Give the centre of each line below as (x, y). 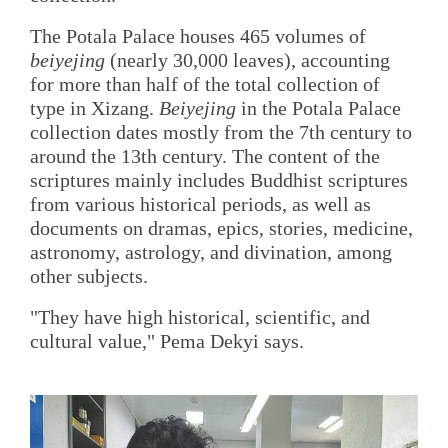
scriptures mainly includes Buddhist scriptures (219, 179)
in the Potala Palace (318, 107)
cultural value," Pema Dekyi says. (167, 341)
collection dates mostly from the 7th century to (221, 131)
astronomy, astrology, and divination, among (211, 251)
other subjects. (89, 275)
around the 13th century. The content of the (205, 155)
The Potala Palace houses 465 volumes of (198, 35)
